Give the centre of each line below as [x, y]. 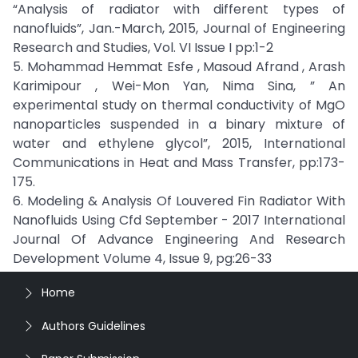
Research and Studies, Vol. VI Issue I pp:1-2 [143, 48]
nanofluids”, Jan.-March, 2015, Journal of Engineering [179, 28]
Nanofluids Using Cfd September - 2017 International [179, 220]
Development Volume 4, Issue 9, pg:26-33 [142, 259]
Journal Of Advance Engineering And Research [179, 239]
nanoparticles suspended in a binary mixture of [179, 124]
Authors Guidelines [93, 326]
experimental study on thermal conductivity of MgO [179, 105]
